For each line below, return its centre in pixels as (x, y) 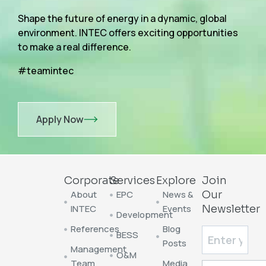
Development (145, 215)
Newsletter (231, 209)
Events (177, 209)
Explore (176, 180)
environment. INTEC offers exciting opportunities (128, 33)
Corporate (91, 180)
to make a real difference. (75, 47)
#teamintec (46, 71)
